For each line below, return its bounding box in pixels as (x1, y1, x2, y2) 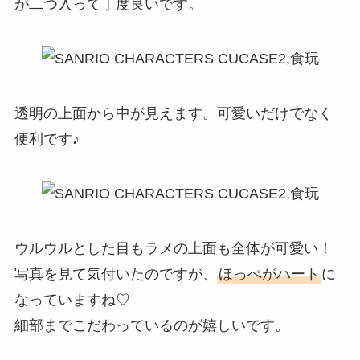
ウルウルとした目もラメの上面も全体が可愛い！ (14, 239, 333, 256)
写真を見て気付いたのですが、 (14, 265, 217, 282)
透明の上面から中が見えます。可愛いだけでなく (14, 104, 333, 121)
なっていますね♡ (14, 291, 130, 308)
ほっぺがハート (218, 265, 320, 282)
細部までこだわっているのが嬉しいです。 (14, 317, 289, 333)
